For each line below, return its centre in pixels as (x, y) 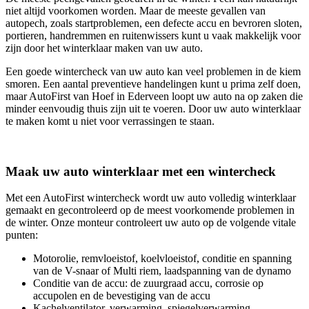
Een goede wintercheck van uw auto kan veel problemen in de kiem (153, 71)
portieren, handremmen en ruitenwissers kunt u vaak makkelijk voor (153, 35)
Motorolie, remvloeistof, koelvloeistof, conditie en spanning (162, 259)
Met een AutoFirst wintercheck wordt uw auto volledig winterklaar (151, 198)
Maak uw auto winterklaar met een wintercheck (141, 171)
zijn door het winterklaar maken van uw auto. (104, 48)
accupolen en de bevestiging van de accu (122, 296)
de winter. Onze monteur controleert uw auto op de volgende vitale (151, 223)
